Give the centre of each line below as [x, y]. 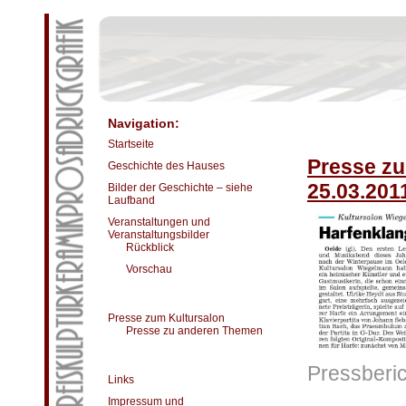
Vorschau [149, 269]
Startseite [131, 144]
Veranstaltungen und [159, 222]
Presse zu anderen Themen [194, 331]
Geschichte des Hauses [166, 166]
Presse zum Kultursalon [166, 318]
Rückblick [150, 247]
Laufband [131, 200]
